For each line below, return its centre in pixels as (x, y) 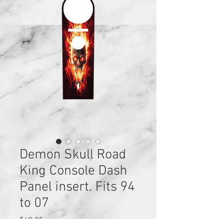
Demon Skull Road (73, 155)
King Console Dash (73, 171)
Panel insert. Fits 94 (77, 187)
